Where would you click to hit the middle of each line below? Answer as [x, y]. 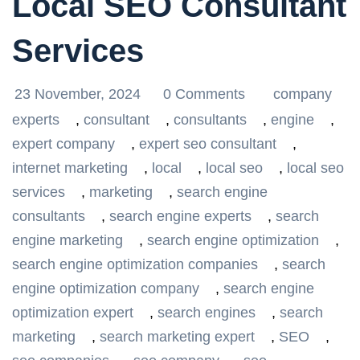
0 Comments [206, 94]
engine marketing [67, 240]
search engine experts [180, 216]
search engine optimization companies [135, 264]
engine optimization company [106, 288]
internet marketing [70, 168]
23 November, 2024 [80, 94]
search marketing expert [177, 337]
